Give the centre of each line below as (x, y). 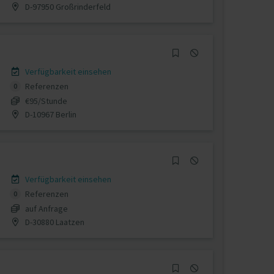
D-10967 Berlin (50, 114)
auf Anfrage (46, 208)
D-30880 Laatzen (54, 222)
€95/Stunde (46, 101)
